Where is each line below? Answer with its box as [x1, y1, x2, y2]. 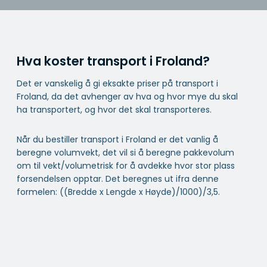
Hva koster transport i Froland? [17, 52, 210, 70]
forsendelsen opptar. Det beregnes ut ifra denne [17, 172, 219, 185]
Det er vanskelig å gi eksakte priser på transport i [17, 77, 218, 89]
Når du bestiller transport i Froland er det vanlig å [17, 133, 218, 145]
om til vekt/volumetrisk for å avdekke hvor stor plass [17, 159, 235, 172]
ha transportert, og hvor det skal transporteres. [17, 103, 212, 116]
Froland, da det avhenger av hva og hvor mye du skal [17, 90, 238, 103]
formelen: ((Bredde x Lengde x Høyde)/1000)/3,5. [17, 185, 222, 198]
